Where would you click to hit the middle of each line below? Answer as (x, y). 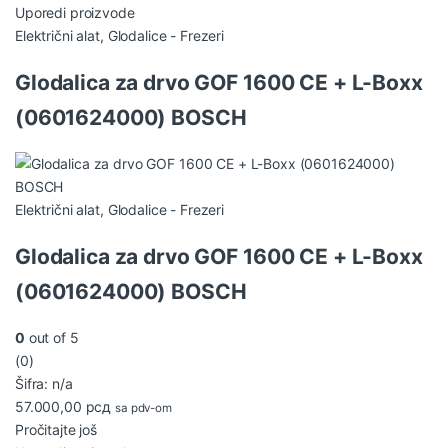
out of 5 (51, 337)
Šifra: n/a (44, 383)
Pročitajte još (56, 429)
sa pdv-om (143, 407)
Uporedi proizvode (75, 13)
